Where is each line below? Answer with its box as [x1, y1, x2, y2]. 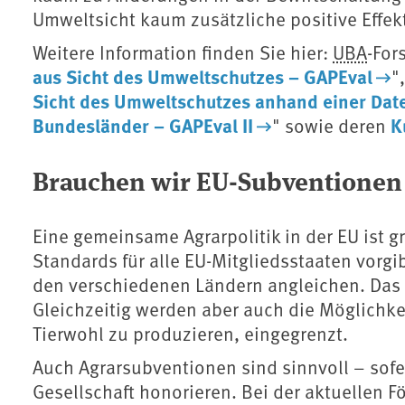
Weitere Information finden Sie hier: [33, 39, 333, 66]
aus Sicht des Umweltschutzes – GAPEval [33, 62, 372, 90]
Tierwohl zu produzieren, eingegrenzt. [33, 320, 348, 347]
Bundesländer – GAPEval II [33, 111, 253, 139]
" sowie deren [271, 112, 391, 139]
